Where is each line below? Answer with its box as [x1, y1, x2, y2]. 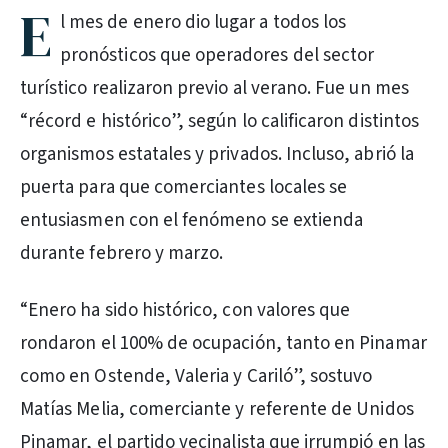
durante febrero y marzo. [20, 240, 224, 267]
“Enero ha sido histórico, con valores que [20, 297, 351, 324]
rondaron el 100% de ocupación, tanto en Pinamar [20, 330, 427, 357]
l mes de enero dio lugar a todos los [60, 9, 347, 36]
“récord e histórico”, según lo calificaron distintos [20, 108, 419, 135]
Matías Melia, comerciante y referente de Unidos [20, 396, 414, 423]
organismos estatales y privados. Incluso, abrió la [20, 141, 414, 168]
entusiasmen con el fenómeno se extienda [20, 207, 364, 234]
